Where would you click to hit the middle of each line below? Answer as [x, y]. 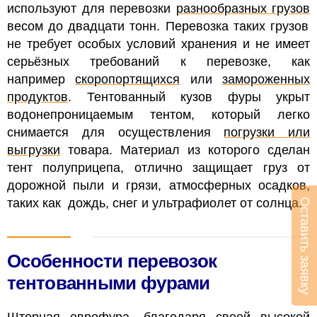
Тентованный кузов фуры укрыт [198, 97]
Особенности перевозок [112, 261]
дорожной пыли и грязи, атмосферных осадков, [158, 186]
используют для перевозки [92, 9]
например [41, 80]
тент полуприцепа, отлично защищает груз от [158, 168]
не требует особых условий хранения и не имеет [158, 44]
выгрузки [34, 150]
